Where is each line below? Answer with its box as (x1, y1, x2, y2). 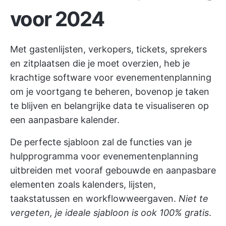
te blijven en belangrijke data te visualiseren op (10, 100, 209, 111)
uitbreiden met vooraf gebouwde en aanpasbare (10, 165, 216, 176)
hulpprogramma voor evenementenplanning (10, 151, 198, 161)
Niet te (179, 193, 208, 204)
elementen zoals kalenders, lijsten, (10, 179, 156, 190)
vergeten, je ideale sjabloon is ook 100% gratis (10, 207, 209, 218)
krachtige (10, 72, 53, 83)
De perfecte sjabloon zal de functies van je (10, 137, 192, 147)
